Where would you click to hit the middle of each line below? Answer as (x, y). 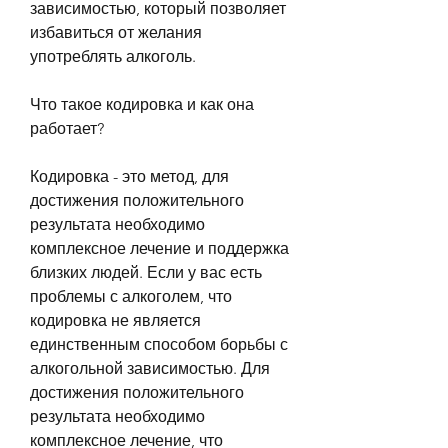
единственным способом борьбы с (159, 344)
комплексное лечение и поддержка (159, 248)
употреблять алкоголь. (113, 56)
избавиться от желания (116, 32)
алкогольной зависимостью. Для (150, 368)
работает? (67, 128)
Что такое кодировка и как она (142, 104)
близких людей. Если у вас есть (146, 272)
